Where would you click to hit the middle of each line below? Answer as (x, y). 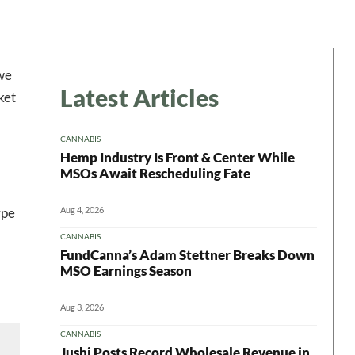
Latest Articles (140, 97)
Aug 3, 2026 (82, 307)
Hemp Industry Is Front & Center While (177, 157)
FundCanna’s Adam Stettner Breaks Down (187, 254)
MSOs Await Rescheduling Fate (155, 173)
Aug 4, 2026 (82, 209)
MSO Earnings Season (126, 270)
